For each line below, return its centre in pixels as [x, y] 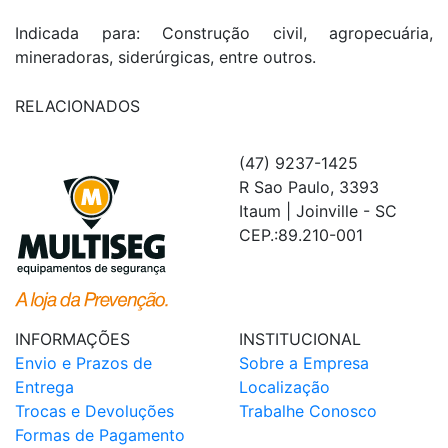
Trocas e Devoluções [94, 410]
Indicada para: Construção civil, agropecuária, [224, 32]
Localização [284, 386]
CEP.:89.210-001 [301, 234]
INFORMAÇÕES [72, 338]
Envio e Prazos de [83, 362]
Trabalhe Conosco [308, 410]
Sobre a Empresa [304, 362]
